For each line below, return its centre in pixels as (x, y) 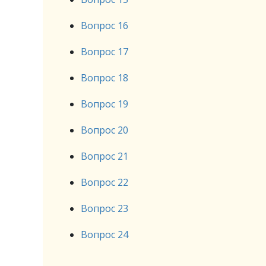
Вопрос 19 (104, 104)
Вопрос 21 (104, 156)
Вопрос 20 (104, 130)
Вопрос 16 (104, 26)
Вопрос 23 (104, 208)
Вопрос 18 (104, 78)
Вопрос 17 (104, 52)
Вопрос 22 (104, 182)
